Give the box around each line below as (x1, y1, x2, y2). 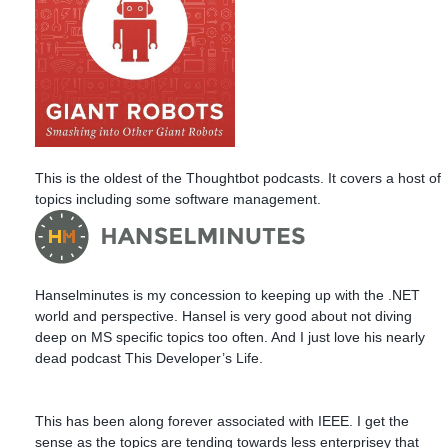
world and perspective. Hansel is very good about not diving (35, 307, 412, 324)
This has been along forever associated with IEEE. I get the (35, 412, 409, 429)
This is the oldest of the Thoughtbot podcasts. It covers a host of (35, 169, 441, 186)
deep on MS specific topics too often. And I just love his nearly (35, 328, 425, 345)
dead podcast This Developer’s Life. (35, 349, 263, 366)
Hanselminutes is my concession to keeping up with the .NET (35, 286, 420, 303)
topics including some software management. (35, 190, 321, 207)
